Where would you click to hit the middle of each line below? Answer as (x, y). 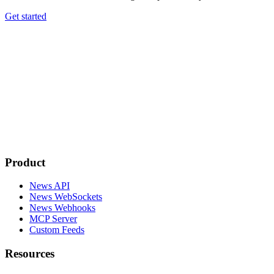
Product (25, 162)
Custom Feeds (57, 230)
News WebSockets (66, 197)
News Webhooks (62, 208)
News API (50, 186)
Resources (30, 254)
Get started (26, 16)
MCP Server (53, 219)
